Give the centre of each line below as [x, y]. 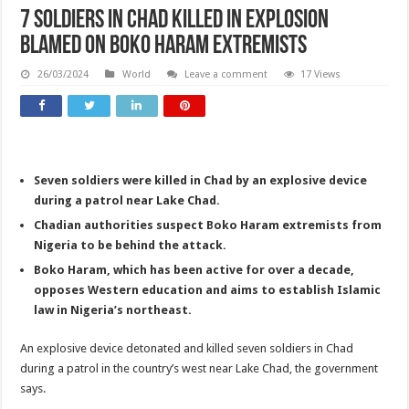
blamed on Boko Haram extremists [164, 47]
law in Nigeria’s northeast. [113, 310]
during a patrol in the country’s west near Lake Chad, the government [199, 369]
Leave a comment [225, 75]
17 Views [321, 75]
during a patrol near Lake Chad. [127, 201]
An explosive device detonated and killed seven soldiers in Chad [187, 349]
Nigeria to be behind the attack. [131, 246]
